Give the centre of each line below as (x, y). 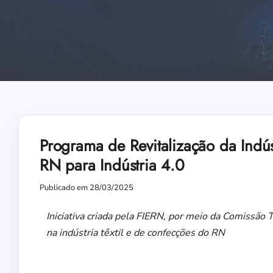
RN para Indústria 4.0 (112, 165)
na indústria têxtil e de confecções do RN (136, 233)
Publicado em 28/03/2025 (87, 188)
